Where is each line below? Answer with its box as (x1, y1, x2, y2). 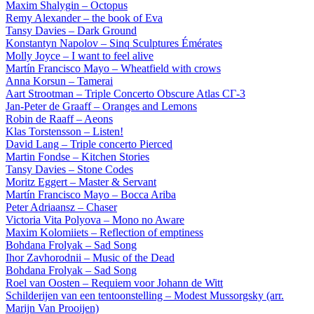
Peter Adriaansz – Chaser (6, 201, 117, 214)
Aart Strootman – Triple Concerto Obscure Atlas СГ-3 (6, 88, 245, 100)
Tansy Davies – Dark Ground (6, 25, 137, 37)
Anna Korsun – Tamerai (6, 75, 113, 88)
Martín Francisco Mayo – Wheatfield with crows (6, 62, 221, 75)
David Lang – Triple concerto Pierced (6, 138, 172, 151)
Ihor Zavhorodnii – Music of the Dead (6, 252, 175, 264)
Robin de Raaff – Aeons (6, 113, 113, 125)
